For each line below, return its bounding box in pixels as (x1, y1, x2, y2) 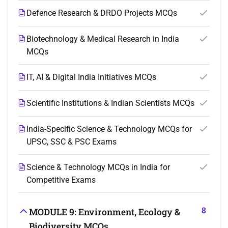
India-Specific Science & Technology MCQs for (26, 124, 192, 134)
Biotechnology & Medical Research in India (26, 34, 179, 44)
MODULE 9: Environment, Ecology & (29, 206, 180, 218)
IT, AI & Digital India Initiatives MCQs (26, 72, 156, 82)
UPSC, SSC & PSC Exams (26, 137, 117, 147)
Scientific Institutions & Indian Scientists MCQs (26, 98, 194, 108)
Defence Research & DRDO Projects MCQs (26, 8, 177, 18)
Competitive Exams (26, 175, 96, 185)
